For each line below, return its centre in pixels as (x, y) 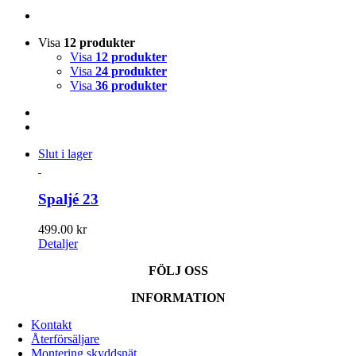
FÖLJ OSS (178, 271)
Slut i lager (65, 154)
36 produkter (131, 85)
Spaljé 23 (68, 199)
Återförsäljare (66, 339)
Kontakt (52, 325)
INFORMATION (178, 298)
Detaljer (58, 244)
